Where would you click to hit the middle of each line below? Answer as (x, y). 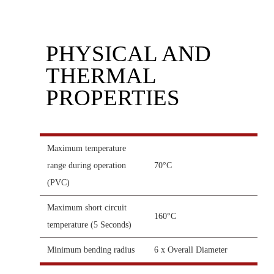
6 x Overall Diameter (191, 250)
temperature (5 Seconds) (89, 225)
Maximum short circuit (87, 208)
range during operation (87, 166)
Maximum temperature (87, 149)
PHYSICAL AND (128, 54)
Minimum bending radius (91, 250)
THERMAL (101, 76)
